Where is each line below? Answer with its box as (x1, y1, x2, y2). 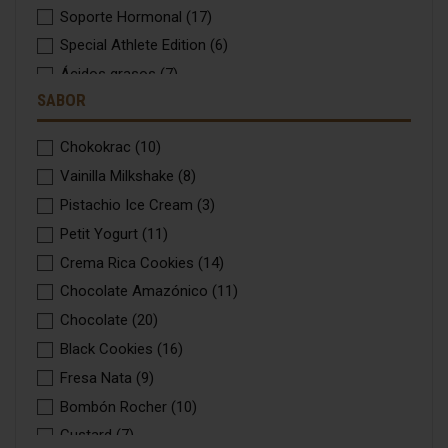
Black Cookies (60, 339, 158, 358)
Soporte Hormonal (60, 7, 187, 26)
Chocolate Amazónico (60, 282, 213, 301)
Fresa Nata (60, 368, 137, 387)
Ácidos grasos (60, 65, 161, 84)
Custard (60, 426, 117, 445)
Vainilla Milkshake (60, 167, 179, 186)
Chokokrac (60, 138, 136, 157)
